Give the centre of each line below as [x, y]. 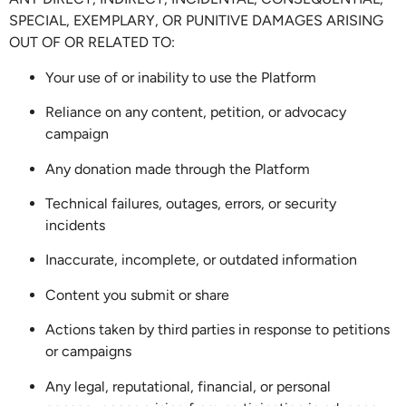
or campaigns [88, 352]
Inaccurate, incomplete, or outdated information [201, 260]
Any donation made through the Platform [178, 169]
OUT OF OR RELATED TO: [92, 43]
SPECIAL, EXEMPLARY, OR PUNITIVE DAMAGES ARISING [196, 21]
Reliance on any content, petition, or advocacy [196, 112]
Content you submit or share [137, 295]
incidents [75, 226]
